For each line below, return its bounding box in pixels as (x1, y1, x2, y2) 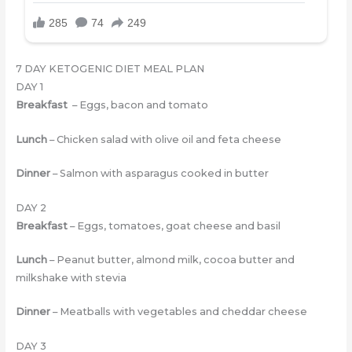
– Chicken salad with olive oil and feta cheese (46, 133, 281, 145)
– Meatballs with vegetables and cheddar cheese (49, 306, 307, 318)
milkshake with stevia (15, 272, 126, 284)
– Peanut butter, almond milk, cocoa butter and (46, 254, 295, 266)
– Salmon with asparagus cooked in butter (49, 167, 269, 180)
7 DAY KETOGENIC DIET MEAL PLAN (15, 63, 204, 75)
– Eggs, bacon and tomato (69, 99, 208, 112)
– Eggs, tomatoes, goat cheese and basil (67, 219, 280, 232)
